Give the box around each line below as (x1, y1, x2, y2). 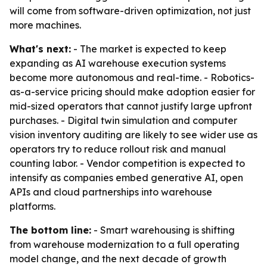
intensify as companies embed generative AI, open (10, 172, 243, 184)
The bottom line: (10, 224, 91, 236)
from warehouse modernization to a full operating (10, 238, 240, 250)
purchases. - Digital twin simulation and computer (10, 114, 237, 126)
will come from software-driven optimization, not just (10, 5, 251, 17)
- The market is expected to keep (71, 43, 226, 55)
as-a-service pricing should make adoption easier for (10, 86, 255, 98)
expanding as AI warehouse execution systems (10, 57, 226, 69)
